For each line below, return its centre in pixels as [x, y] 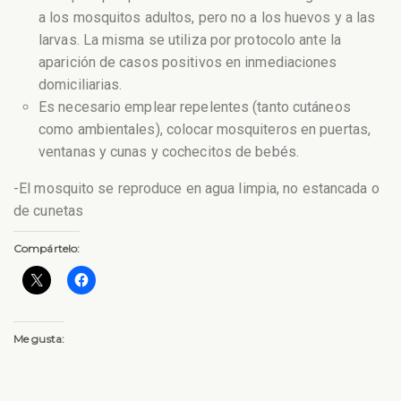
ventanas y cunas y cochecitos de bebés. [169, 152]
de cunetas [48, 211]
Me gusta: [39, 339]
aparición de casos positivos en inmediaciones [188, 63]
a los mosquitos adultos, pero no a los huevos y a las [207, 18]
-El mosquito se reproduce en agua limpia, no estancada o [196, 189]
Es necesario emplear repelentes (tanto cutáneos [195, 107]
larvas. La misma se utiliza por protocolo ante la [190, 40]
